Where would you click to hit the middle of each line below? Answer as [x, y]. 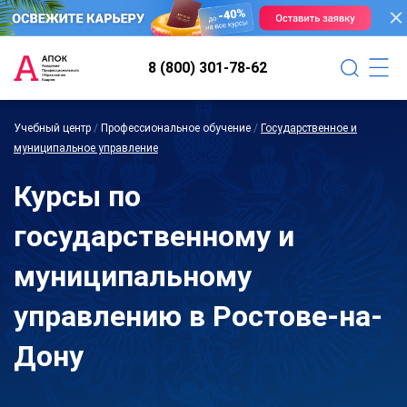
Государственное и [309, 128]
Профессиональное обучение [176, 128]
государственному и [154, 236]
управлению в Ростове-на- [198, 316]
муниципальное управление [86, 148]
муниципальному [133, 276]
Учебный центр [52, 128]
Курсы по [77, 196]
